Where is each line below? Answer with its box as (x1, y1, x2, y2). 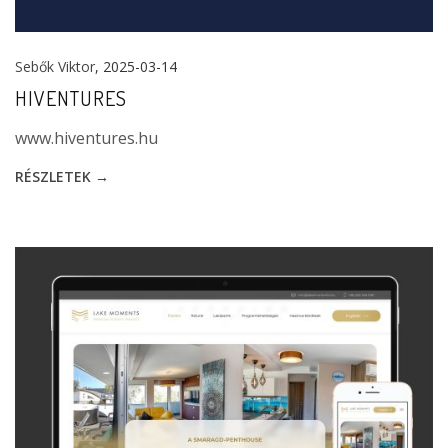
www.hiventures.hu (15, 127, 158, 150)
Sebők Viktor (15, 57, 95, 77)
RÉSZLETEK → (15, 167, 109, 187)
